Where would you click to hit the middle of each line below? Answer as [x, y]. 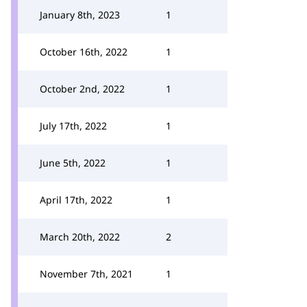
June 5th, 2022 [73, 163]
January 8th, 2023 [80, 15]
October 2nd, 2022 [82, 89]
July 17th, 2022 [73, 126]
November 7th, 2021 [86, 274]
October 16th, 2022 [84, 52]
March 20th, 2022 [80, 237]
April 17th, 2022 [76, 200]
